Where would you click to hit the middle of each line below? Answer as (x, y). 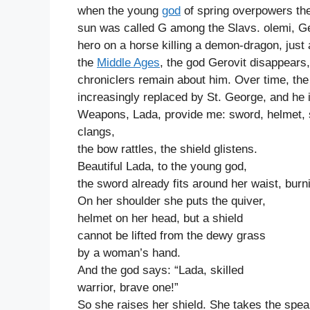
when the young (120, 11)
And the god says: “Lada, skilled (161, 271)
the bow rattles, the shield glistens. (167, 149)
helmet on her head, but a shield (160, 219)
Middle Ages (128, 63)
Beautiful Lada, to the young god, (162, 167)
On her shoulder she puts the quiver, (172, 201)
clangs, (96, 132)
